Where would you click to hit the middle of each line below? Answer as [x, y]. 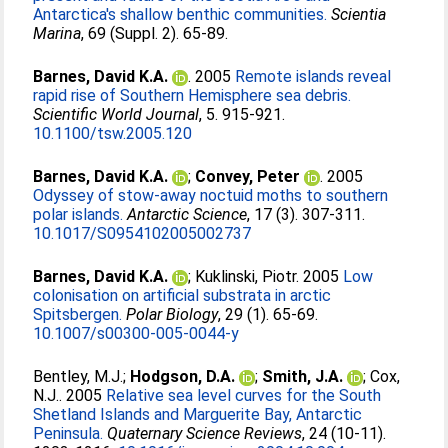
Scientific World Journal [116, 114]
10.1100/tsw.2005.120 [113, 133]
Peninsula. [68, 433]
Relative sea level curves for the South [244, 395]
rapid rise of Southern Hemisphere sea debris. [192, 95]
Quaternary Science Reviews [205, 433]
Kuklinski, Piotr [246, 276]
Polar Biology [172, 314]
